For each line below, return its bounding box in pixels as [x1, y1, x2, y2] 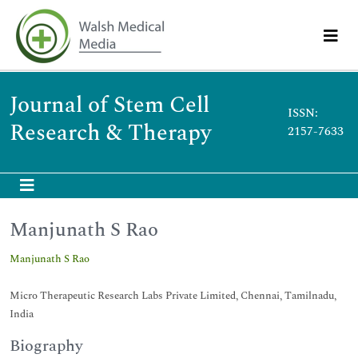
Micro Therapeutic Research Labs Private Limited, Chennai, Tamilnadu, [10, 288, 336, 304]
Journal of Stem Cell [10, 88, 209, 122]
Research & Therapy [10, 116, 211, 150]
